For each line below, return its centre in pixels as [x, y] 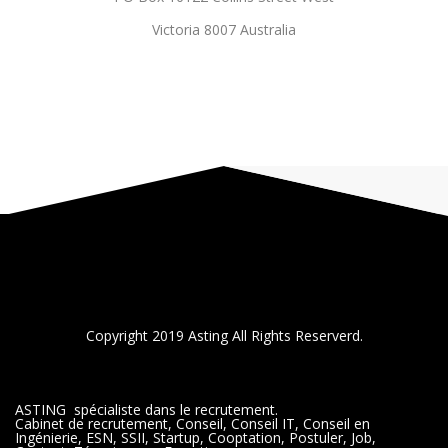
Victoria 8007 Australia [224, 29]
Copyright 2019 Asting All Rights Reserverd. [224, 335]
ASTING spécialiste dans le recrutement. [146, 409]
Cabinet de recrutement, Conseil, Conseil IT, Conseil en [192, 423]
